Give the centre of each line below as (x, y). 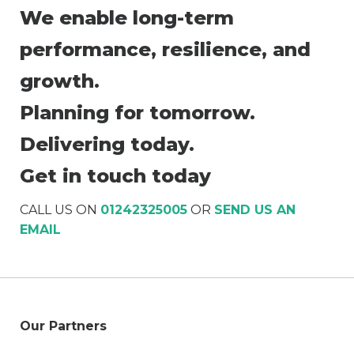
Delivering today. (107, 145)
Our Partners (63, 326)
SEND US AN (255, 209)
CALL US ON (60, 209)
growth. (60, 81)
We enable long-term (127, 18)
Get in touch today (115, 176)
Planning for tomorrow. (137, 113)
